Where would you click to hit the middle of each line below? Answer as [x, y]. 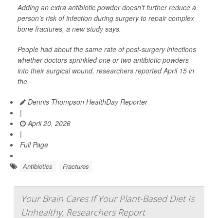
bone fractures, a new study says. [69, 28]
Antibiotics [38, 166]
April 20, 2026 [48, 123]
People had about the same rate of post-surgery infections [107, 49]
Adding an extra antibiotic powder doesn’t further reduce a [107, 7]
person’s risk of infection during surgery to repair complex [106, 18]
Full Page [34, 144]
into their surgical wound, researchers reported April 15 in [106, 70]
